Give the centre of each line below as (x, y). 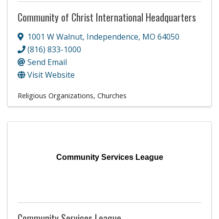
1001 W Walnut (55, 36)
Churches (112, 95)
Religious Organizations (55, 95)
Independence (112, 36)
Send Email (47, 62)
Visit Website (51, 75)
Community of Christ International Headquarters (107, 17)
